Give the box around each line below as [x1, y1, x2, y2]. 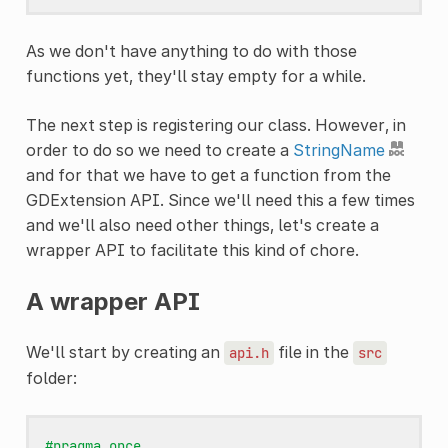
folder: [25, 367, 77, 388]
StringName [292, 139, 385, 160]
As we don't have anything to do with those [25, 40, 357, 61]
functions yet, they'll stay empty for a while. [25, 65, 366, 86]
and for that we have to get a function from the [25, 164, 391, 185]
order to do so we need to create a [25, 139, 293, 160]
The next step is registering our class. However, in [25, 114, 406, 135]
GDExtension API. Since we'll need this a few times [25, 189, 415, 210]
